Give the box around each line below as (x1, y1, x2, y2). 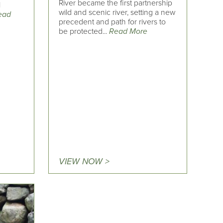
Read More (109, 26, 148, 36)
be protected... (59, 26, 110, 36)
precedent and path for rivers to (59, 16, 166, 27)
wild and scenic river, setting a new (59, 7, 176, 17)
